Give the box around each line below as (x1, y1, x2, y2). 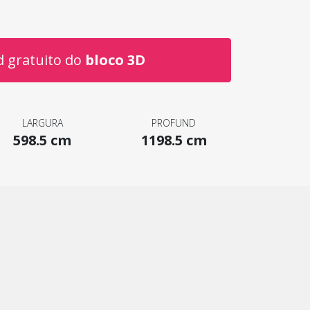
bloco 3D (84, 50, 145, 69)
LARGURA (21, 116, 63, 129)
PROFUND (152, 116, 196, 129)
